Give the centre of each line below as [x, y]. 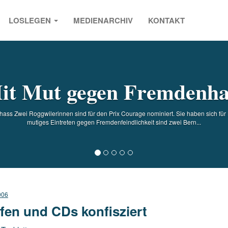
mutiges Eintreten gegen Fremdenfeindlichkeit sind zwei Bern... [114, 122]
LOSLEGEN [31, 20]
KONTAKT [166, 20]
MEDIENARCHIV [103, 20]
